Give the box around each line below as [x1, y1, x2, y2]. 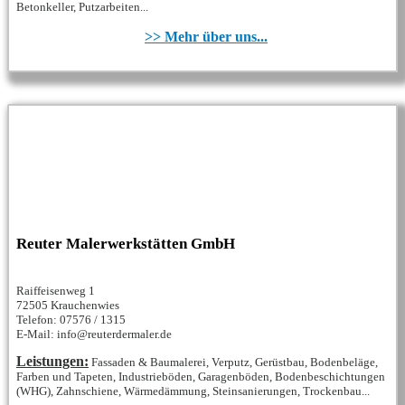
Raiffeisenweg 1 [16, 284, 95, 298]
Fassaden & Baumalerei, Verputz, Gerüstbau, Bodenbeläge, [91, 355, 378, 370]
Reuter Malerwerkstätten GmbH [16, 235, 235, 253]
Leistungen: [16, 353, 89, 370]
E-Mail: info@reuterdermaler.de [16, 327, 172, 342]
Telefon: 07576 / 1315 [16, 313, 126, 327]
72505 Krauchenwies [16, 298, 119, 313]
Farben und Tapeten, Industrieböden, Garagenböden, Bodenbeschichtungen [16, 370, 385, 384]
